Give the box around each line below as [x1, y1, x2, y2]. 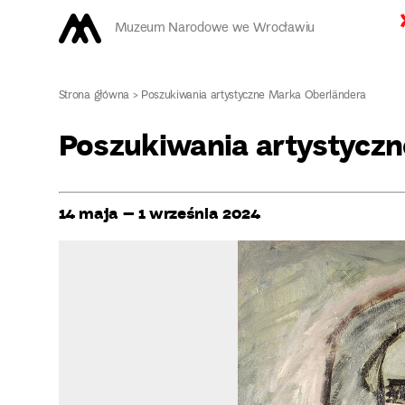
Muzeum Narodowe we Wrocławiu [114, 17, 315, 40]
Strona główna [58, 86, 130, 106]
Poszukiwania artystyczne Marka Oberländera [141, 86, 366, 106]
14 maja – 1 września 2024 [58, 200, 260, 224]
